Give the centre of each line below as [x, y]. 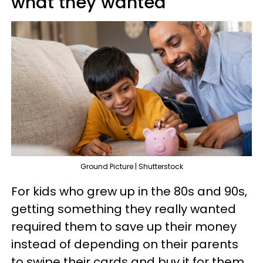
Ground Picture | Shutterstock [131, 167]
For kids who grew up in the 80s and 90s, [129, 192]
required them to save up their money [124, 227]
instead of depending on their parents [125, 245]
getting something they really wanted [124, 209]
